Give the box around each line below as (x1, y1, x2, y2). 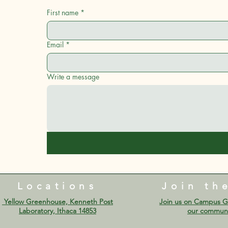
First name (47, 7, 78, 17)
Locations (17, 180, 98, 192)
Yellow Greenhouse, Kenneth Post (2, 196, 113, 206)
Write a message (47, 71, 99, 81)
